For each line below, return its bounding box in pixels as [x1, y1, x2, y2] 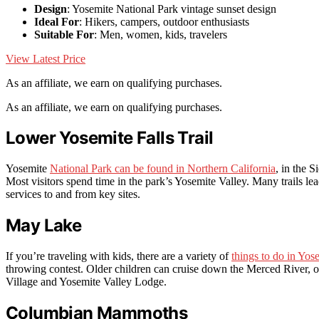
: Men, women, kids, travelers [94, 28, 227, 41]
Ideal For [34, 15, 79, 28]
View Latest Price [6, 52, 85, 65]
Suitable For [34, 28, 94, 41]
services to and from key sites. [6, 188, 140, 201]
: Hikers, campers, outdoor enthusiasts [79, 15, 249, 28]
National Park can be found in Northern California [50, 162, 276, 175]
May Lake [6, 215, 82, 236]
